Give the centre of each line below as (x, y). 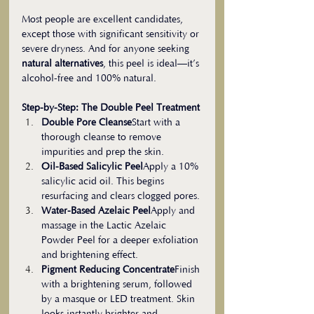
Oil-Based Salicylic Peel (92, 167)
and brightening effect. (90, 255)
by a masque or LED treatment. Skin (120, 300)
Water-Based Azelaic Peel (96, 211)
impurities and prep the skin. (103, 152)
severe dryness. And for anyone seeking (107, 49)
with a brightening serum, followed (118, 285)
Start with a (157, 123)
